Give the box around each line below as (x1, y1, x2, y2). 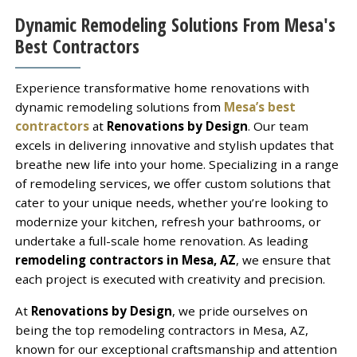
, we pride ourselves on (171, 302, 308, 319)
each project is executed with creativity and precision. (14, 270, 325, 287)
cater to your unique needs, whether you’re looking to (14, 194, 328, 210)
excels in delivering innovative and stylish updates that (14, 136, 334, 153)
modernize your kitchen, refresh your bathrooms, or (14, 213, 321, 229)
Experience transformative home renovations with (14, 79, 309, 96)
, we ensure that (235, 251, 331, 268)
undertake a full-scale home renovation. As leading (14, 232, 308, 249)
